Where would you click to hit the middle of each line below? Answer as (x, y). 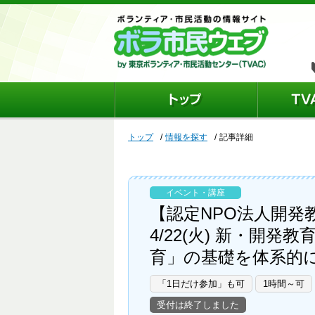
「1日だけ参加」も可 (201, 284)
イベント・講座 (195, 193)
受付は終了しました (198, 305)
